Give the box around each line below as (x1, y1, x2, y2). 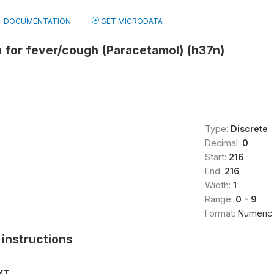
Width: (204, 180, 233, 190)
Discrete (230, 124, 268, 134)
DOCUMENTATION (4, 17, 71, 26)
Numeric (237, 208, 272, 218)
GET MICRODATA (99, 17, 163, 26)
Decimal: (204, 138, 242, 148)
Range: (204, 194, 235, 204)
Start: (204, 152, 229, 162)
